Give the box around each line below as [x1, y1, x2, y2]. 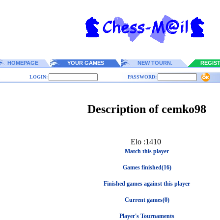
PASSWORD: [127, 74, 157, 80]
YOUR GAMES [67, 60, 104, 66]
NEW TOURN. [137, 60, 172, 66]
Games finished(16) [122, 164, 171, 171]
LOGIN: [29, 74, 48, 80]
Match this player [125, 148, 169, 155]
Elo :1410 [131, 137, 161, 146]
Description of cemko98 [87, 103, 206, 115]
